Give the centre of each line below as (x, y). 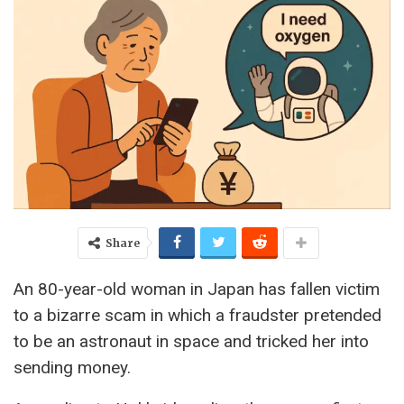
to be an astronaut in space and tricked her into (191, 341)
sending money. (72, 367)
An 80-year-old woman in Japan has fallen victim (197, 289)
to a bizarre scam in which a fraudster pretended (197, 315)
